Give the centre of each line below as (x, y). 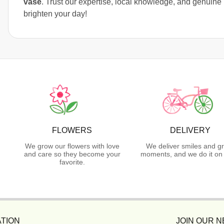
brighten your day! (55, 14)
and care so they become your (72, 154)
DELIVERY (190, 130)
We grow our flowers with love (72, 146)
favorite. (72, 162)
